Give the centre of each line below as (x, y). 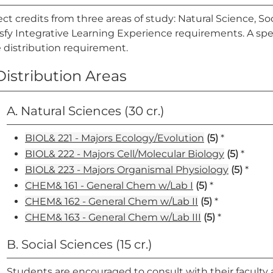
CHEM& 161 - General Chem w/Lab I (109, 186)
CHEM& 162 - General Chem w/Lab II (112, 201)
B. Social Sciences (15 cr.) (80, 244)
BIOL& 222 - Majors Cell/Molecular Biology (125, 154)
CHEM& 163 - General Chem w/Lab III (113, 217)
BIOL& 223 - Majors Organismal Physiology (127, 170)
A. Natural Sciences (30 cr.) (86, 111)
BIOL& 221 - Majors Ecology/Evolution (115, 138)
